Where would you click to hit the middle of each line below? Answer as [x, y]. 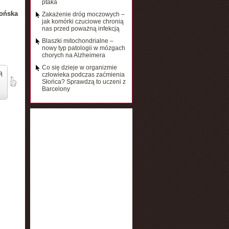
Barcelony [56, 89]
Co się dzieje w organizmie [79, 67]
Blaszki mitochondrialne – [77, 41]
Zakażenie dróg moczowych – [83, 14]
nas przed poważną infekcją [81, 29]
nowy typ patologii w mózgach [83, 48]
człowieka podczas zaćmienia [83, 75]
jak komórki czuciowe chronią [83, 21]
